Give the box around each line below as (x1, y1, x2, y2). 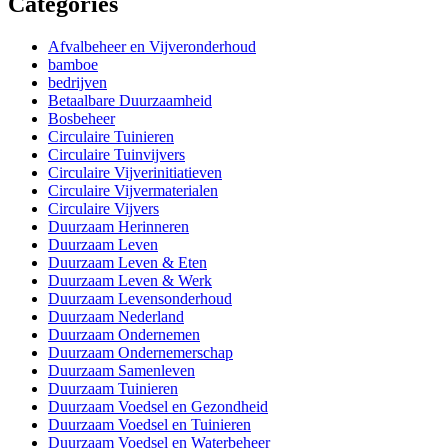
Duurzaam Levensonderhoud (48, 289, 232, 307)
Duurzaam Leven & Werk (48, 271, 212, 289)
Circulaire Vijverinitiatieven (48, 163, 222, 181)
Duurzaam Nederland (48, 307, 184, 325)
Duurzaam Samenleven (48, 361, 195, 379)
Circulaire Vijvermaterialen (48, 181, 218, 199)
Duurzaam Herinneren (48, 217, 189, 235)
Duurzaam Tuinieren (48, 379, 178, 397)
